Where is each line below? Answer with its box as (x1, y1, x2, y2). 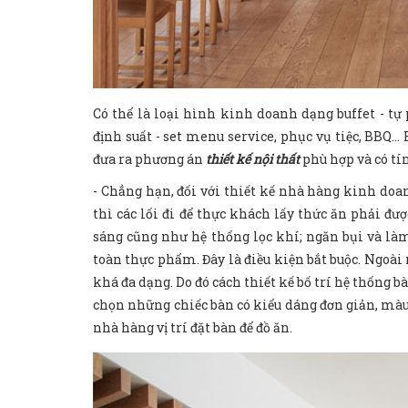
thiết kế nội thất (206, 150, 302, 168)
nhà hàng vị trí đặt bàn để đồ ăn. (93, 319, 295, 337)
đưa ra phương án (93, 150, 206, 168)
